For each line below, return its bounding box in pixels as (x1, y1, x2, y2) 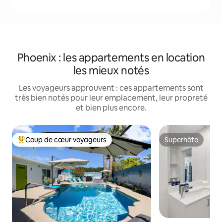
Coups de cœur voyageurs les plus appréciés (17, 139, 162, 149)
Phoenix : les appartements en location (17, 51, 205, 65)
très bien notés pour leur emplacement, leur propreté (14, 93, 208, 103)
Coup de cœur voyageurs (25, 135, 107, 144)
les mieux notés (73, 63, 149, 78)
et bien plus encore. (75, 103, 147, 113)
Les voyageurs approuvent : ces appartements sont (18, 83, 204, 93)
